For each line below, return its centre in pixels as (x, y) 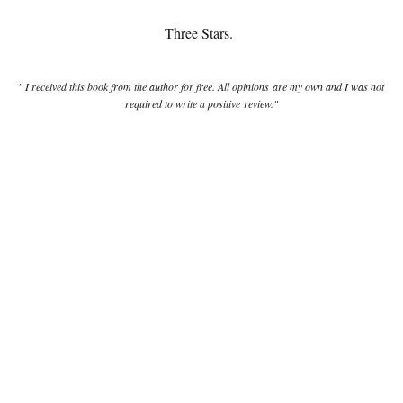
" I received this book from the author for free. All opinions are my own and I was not (201, 86)
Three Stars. (201, 32)
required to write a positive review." (201, 103)
